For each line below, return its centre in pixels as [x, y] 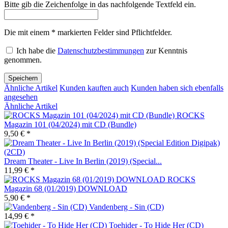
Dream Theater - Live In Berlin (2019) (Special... [83, 161]
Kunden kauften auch [94, 88]
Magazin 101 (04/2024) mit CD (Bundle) [70, 125]
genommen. [23, 60]
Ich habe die [37, 51]
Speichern [23, 78]
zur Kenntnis [166, 51]
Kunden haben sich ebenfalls [177, 88]
